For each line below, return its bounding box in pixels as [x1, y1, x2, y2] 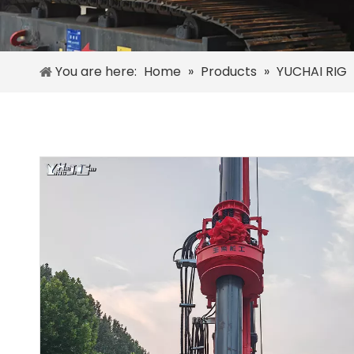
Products [201, 62, 257, 81]
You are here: [55, 62, 137, 81]
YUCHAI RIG [277, 62, 347, 81]
